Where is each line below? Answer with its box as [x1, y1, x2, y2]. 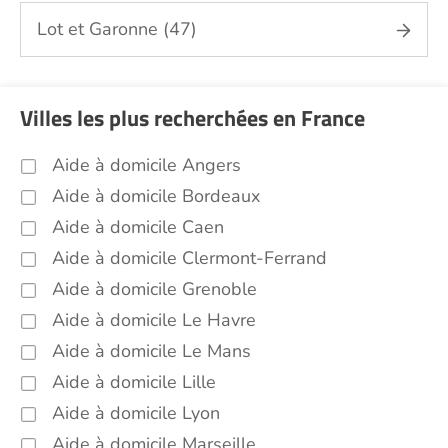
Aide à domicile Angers [52, 153, 241, 177]
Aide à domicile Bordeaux [52, 184, 260, 208]
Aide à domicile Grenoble [52, 277, 257, 301]
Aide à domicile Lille [52, 370, 216, 394]
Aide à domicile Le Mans [52, 339, 251, 363]
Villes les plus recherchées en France [20, 101, 365, 135]
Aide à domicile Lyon [52, 401, 220, 425]
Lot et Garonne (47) [37, 17, 197, 41]
